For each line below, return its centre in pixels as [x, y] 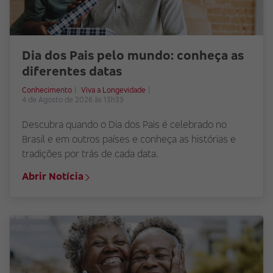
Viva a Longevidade [113, 90]
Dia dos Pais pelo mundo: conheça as [133, 55]
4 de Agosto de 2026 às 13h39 [74, 100]
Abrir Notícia [53, 176]
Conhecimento [47, 90]
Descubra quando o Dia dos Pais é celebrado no [124, 125]
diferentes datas [72, 71]
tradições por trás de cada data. [90, 154]
